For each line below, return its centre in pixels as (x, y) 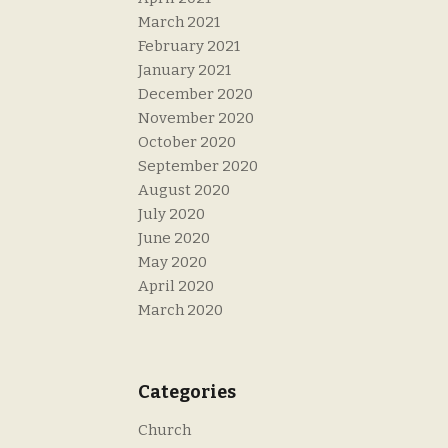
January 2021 (185, 70)
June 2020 (174, 238)
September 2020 (198, 166)
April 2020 (176, 286)
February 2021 (189, 46)
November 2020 (196, 118)
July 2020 (172, 214)
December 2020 (196, 94)
